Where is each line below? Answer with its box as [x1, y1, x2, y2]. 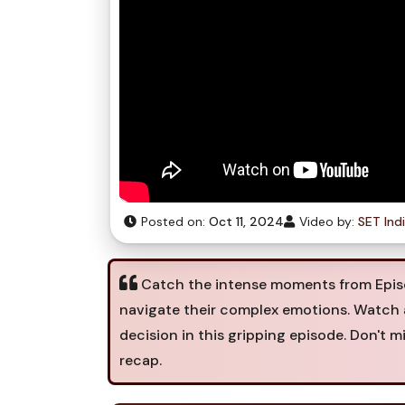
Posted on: [137, 213, 209, 230]
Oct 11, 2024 [209, 213, 284, 230]
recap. [119, 351, 162, 370]
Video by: [296, 213, 358, 230]
